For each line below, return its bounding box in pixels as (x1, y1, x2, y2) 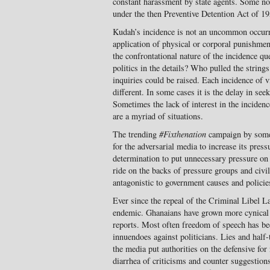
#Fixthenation (159, 128, 206, 140)
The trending (113, 128, 159, 140)
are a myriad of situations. (113, 110, 203, 122)
